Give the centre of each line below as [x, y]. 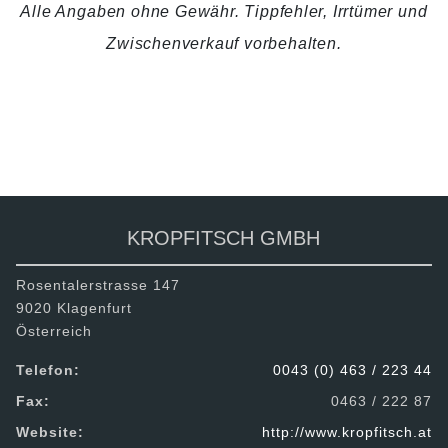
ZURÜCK [77, 114]
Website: [50, 431]
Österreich [54, 330]
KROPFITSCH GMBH [224, 237]
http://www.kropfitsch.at [347, 431]
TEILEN [247, 114]
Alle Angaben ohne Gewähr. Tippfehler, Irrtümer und [224, 11]
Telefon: [48, 369]
